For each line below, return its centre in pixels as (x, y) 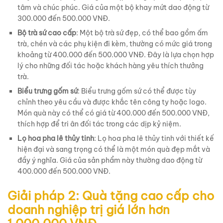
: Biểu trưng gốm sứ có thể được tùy (137, 91)
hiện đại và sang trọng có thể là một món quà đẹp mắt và (114, 149)
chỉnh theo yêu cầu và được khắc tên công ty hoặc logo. (112, 102)
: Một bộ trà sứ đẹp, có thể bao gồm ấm (142, 33)
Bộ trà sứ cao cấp (47, 33)
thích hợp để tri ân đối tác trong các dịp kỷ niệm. (99, 124)
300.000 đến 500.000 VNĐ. (64, 18)
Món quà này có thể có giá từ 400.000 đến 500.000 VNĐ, (113, 113)
